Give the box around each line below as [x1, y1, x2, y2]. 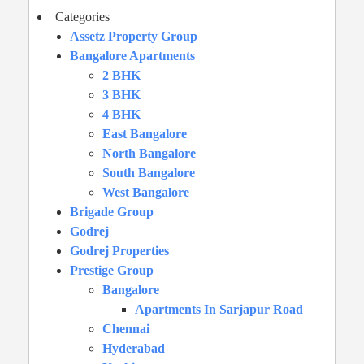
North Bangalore [102, 145, 196, 160]
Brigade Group [70, 204, 154, 219]
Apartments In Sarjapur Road [135, 301, 303, 316]
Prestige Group [70, 262, 154, 277]
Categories [55, 9, 110, 24]
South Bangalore [102, 165, 195, 180]
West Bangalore [102, 184, 189, 199]
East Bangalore [102, 126, 187, 141]
